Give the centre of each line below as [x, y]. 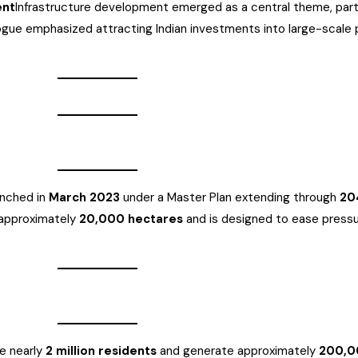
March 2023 [84, 197]
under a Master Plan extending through [230, 197]
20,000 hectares [131, 219]
